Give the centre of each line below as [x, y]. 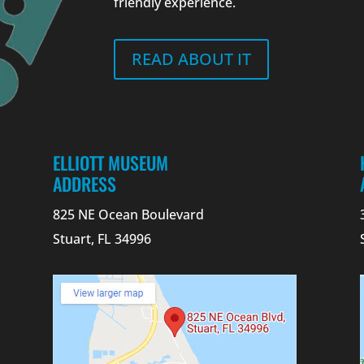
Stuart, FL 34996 [102, 238]
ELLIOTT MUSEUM [110, 162]
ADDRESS [84, 183]
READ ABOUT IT [192, 58]
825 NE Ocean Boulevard [128, 214]
